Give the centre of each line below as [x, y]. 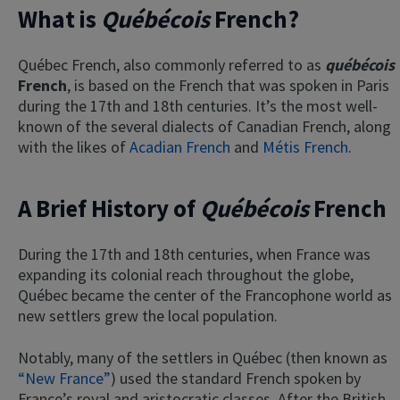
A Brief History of [109, 208]
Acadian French [180, 147]
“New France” [64, 378]
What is [59, 18]
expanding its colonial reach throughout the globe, [186, 274]
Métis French [305, 147]
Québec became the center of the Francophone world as [205, 295]
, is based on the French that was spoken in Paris [228, 86]
